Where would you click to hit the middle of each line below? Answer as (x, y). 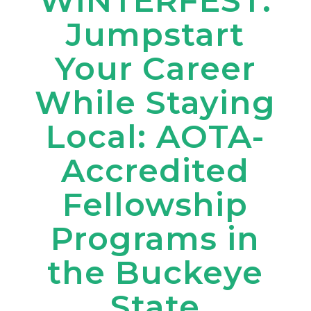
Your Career (155, 68)
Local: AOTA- (155, 136)
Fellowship (155, 204)
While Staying (155, 102)
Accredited (155, 170)
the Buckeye (155, 272)
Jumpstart (155, 34)
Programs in (155, 238)
